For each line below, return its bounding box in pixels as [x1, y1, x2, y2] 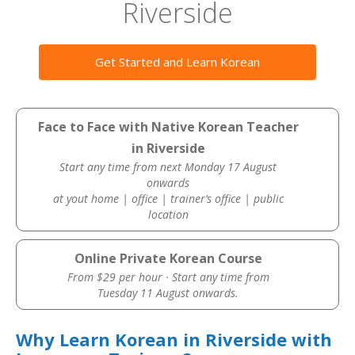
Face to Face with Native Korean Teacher [37, 118, 299, 136]
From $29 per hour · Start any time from [67, 269, 269, 284]
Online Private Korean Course [74, 250, 262, 267]
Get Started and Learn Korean [95, 54, 260, 70]
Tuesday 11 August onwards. [97, 285, 239, 300]
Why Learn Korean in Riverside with [16, 327, 332, 351]
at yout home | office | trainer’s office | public [52, 191, 284, 206]
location [147, 207, 189, 222]
